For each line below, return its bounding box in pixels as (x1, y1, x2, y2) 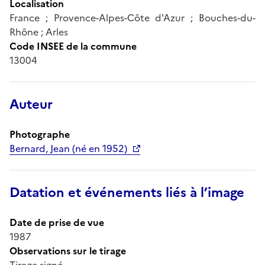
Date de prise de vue (9, 215, 104, 230)
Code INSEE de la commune (9, 38, 137, 53)
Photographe (9, 127, 70, 141)
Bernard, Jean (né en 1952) (9, 141, 127, 156)
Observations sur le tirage (9, 243, 126, 258)
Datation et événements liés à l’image (9, 182, 244, 202)
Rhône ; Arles (9, 24, 68, 39)
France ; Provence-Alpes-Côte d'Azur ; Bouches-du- (9, 10, 256, 25)
